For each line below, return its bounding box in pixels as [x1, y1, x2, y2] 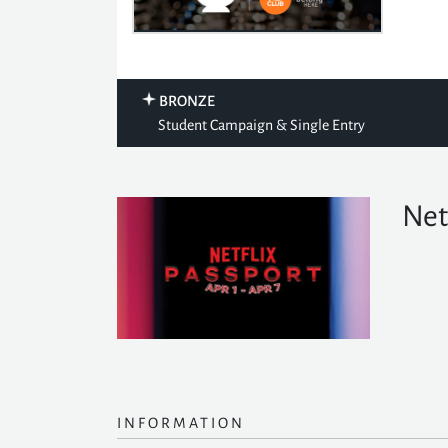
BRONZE [159, 93, 215, 109]
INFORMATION [117, 415, 245, 432]
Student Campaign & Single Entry [158, 117, 365, 133]
